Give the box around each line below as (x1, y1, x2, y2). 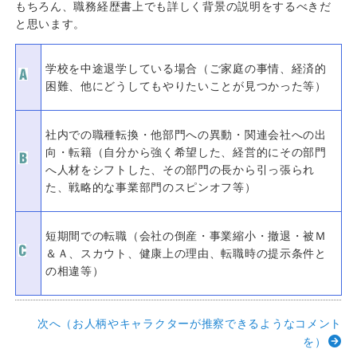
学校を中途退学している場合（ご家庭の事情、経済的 (45, 61, 327, 75)
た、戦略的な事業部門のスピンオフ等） (45, 180, 257, 194)
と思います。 (14, 17, 86, 30)
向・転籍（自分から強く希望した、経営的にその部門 (45, 145, 327, 159)
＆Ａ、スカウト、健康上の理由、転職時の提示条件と (45, 246, 327, 260)
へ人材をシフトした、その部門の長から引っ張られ (45, 163, 316, 176)
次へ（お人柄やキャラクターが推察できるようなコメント (37, 316, 343, 330)
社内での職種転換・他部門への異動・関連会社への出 (45, 127, 327, 141)
